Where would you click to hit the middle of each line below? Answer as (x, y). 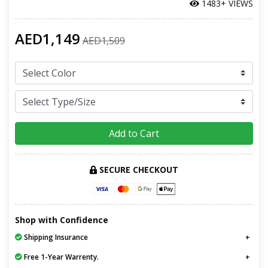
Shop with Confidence (62, 220)
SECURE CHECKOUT (138, 169)
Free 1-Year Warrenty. (60, 257)
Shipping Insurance (55, 237)
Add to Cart (134, 133)
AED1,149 (48, 38)
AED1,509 (104, 40)
